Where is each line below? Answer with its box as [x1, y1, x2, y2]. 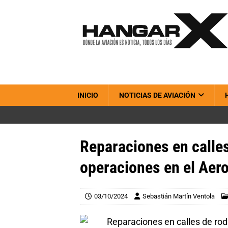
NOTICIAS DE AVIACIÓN [119, 91, 195, 99]
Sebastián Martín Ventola [142, 192, 215, 200]
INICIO [77, 91, 98, 99]
